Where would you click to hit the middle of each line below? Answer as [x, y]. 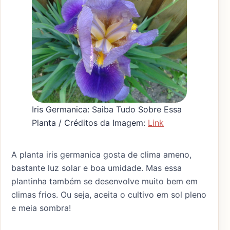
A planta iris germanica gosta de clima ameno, [101, 155]
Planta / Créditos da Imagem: [90, 123]
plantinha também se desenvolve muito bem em [104, 181]
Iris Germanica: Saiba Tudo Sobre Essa [107, 110]
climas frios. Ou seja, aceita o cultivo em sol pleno [109, 195]
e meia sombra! [41, 208]
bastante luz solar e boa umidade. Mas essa [97, 168]
